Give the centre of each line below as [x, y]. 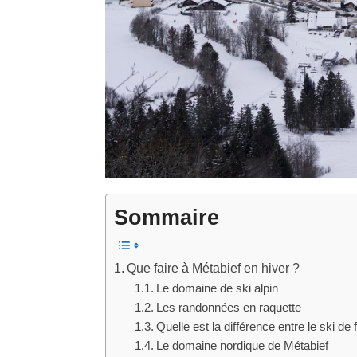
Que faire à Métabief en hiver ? [214, 267]
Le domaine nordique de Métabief [242, 345]
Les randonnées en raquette [228, 307]
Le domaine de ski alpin [217, 288]
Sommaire [167, 217]
